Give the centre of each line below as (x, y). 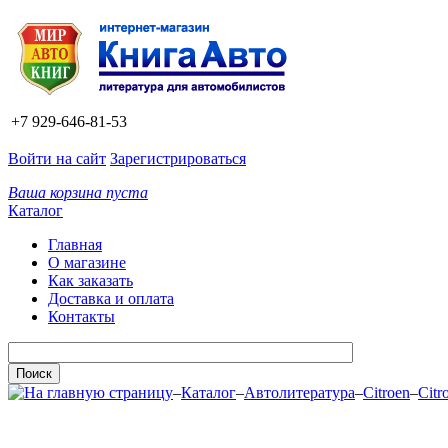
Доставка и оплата (111, 298)
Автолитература (299, 392)
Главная (75, 244)
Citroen (386, 392)
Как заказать (90, 280)
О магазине (87, 262)
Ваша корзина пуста (78, 192)
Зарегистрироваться (178, 158)
